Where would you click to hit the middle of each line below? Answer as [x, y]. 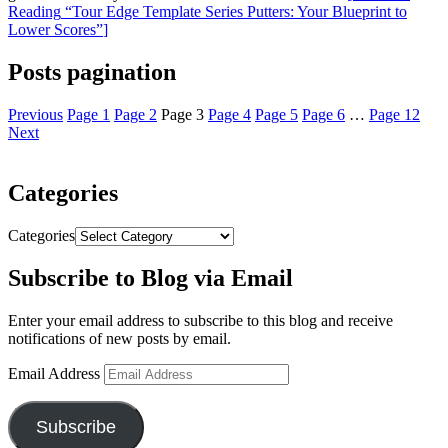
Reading [34, 11]
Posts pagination [92, 71]
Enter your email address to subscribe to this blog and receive [200, 321]
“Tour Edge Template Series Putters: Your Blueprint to [234, 11]
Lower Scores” [55, 29]
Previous [35, 114]
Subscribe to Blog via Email [150, 278]
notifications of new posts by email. [119, 339]
